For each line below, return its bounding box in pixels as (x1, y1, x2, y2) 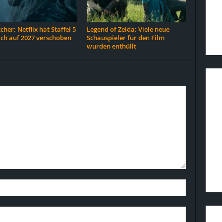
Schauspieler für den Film (86, 33, 165, 42)
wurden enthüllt (86, 42, 136, 51)
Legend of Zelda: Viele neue (86, 25, 169, 34)
